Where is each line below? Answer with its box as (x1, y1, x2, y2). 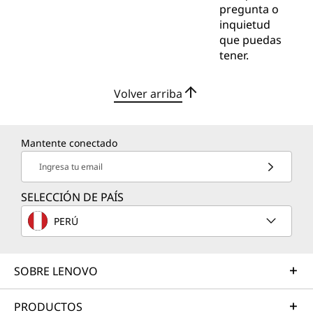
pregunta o (219, 1, 279, 17)
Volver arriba (114, 85, 182, 101)
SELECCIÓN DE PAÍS (21, 189, 124, 205)
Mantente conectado (21, 136, 117, 150)
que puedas (219, 32, 282, 48)
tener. (219, 48, 249, 64)
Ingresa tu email (39, 161, 103, 173)
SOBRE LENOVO (14, 263, 98, 279)
